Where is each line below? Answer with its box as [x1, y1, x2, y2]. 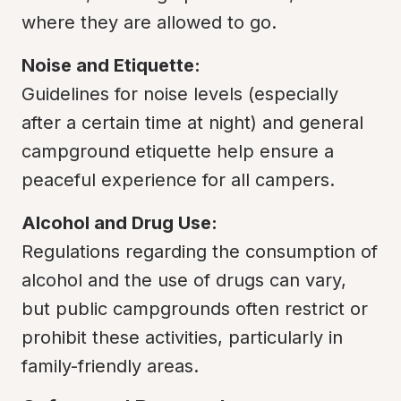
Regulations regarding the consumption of [21, 241, 378, 262]
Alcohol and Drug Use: [21, 212, 218, 234]
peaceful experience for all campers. [21, 169, 335, 191]
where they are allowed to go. [21, 12, 277, 33]
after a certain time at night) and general [21, 112, 363, 133]
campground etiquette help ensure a [21, 141, 334, 162]
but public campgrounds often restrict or [21, 298, 368, 320]
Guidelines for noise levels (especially [21, 83, 338, 105]
